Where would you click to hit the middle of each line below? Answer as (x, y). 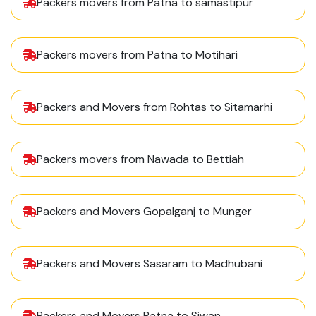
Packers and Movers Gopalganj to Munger (144, 212)
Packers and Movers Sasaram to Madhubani (150, 264)
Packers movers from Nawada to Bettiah (140, 159)
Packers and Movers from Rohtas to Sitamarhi (154, 107)
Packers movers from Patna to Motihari (137, 55)
